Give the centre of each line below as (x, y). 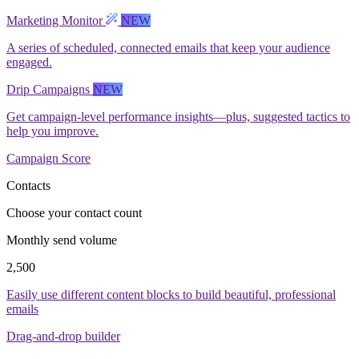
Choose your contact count (74, 213)
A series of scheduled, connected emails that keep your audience (168, 48)
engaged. (29, 62)
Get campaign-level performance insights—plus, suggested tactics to (178, 117)
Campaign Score (48, 158)
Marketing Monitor (56, 20)
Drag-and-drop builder (63, 336)
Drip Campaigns (50, 89)
